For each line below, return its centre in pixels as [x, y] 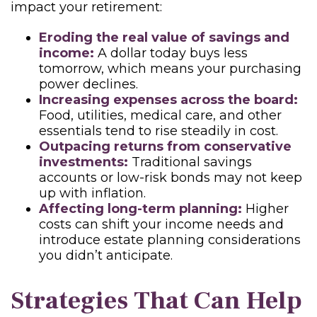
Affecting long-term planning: [140, 209]
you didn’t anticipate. [108, 255]
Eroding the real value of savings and [164, 38]
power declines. [88, 84]
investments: [83, 162]
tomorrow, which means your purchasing [170, 69]
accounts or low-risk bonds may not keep [171, 178]
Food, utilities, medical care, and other [160, 115]
